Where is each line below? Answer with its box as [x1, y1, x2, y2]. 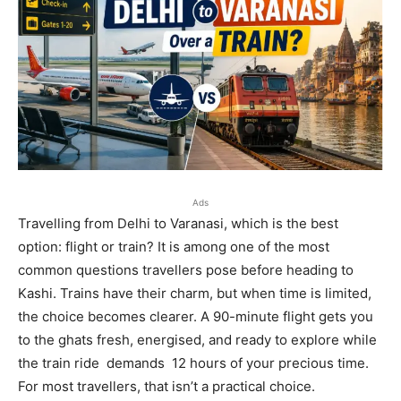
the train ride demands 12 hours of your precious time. [18, 354, 369, 371]
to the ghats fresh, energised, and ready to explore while [18, 330, 377, 348]
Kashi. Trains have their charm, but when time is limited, [18, 284, 371, 302]
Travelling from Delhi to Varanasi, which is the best [18, 214, 338, 232]
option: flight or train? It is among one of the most [18, 237, 329, 255]
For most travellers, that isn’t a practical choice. [18, 377, 315, 395]
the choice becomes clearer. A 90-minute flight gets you [18, 307, 373, 325]
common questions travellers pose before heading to [18, 260, 354, 278]
